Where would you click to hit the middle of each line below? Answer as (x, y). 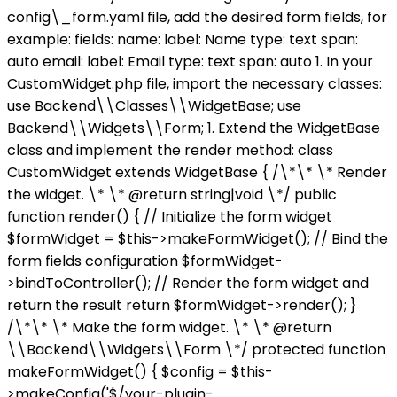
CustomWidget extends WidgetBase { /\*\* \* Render (197, 173)
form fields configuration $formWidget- (145, 261)
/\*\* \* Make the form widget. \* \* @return (169, 328)
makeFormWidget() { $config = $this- (140, 372)
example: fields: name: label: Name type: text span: (183, 40)
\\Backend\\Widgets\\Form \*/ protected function (196, 350)
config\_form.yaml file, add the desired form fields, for (197, 18)
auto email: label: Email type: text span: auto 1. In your (190, 62)
